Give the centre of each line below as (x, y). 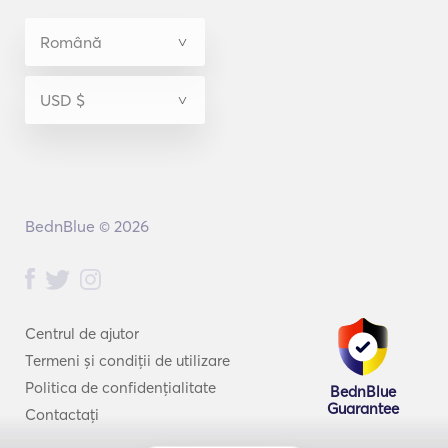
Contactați (62, 414)
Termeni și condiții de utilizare (127, 360)
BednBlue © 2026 (86, 226)
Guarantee (363, 409)
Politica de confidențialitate (120, 387)
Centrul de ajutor (82, 333)
